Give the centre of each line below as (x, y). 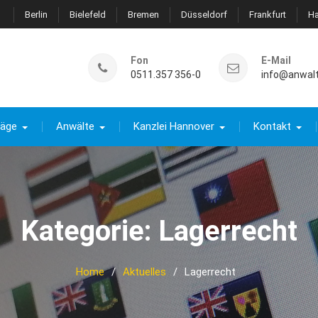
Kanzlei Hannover (174, 126)
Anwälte (75, 126)
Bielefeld (88, 15)
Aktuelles (144, 272)
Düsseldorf (204, 15)
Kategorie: (89, 231)
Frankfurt (268, 15)
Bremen (143, 15)
